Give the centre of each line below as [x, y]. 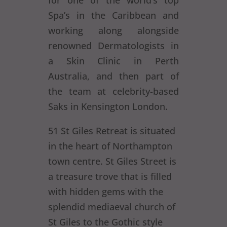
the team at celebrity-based [113, 91]
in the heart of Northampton [110, 146]
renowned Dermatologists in [113, 46]
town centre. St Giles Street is [112, 161]
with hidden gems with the [105, 192]
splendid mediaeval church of [111, 207]
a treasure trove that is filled [110, 176]
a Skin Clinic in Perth [113, 61]
